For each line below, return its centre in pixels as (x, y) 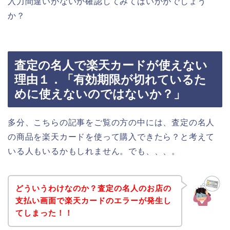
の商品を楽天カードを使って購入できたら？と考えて (111, 137)
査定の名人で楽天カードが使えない (111, 65)
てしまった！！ (44, 213)
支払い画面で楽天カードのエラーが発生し (93, 201)
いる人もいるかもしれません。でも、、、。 (94, 151)
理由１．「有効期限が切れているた (110, 79)
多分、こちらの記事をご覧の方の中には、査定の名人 (111, 122)
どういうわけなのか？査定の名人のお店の (93, 188)
